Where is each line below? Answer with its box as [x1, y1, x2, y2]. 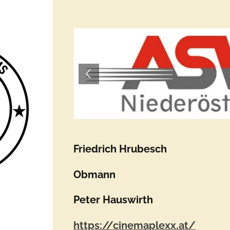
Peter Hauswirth [73, 194, 156, 206]
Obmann [73, 168, 116, 181]
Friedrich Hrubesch [73, 143, 167, 156]
